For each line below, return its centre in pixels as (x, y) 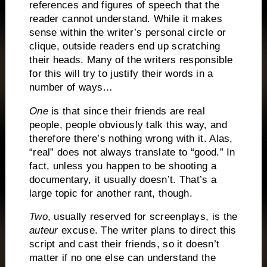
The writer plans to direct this (169, 231)
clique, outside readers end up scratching (125, 46)
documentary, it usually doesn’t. (103, 179)
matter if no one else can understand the (122, 258)
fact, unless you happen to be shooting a (122, 166)
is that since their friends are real (126, 111)
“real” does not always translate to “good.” (126, 152)
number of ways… (71, 87)
